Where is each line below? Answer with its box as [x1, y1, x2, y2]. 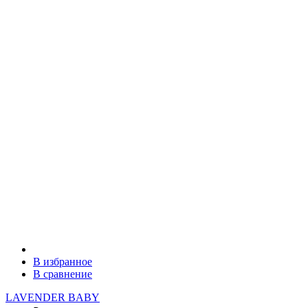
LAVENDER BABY [5, 291, 100, 303]
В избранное [33, 255, 92, 267]
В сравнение [33, 267, 92, 280]
